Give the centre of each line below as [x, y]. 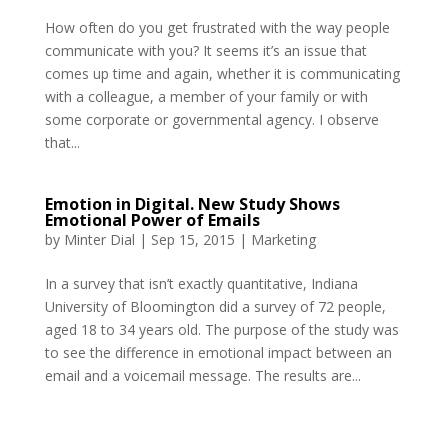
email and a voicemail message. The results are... [202, 375]
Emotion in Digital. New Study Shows [192, 203]
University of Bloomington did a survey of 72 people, [215, 306]
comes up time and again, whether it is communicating [222, 73]
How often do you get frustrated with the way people [217, 27]
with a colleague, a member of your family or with [206, 96]
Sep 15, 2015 [192, 239]
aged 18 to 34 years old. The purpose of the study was [221, 329]
